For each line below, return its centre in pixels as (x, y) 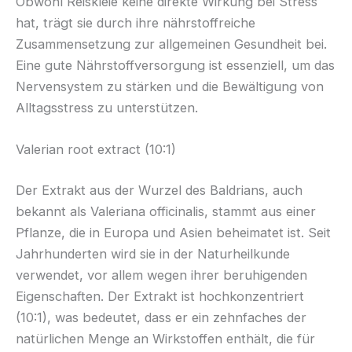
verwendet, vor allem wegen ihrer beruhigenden (161, 275)
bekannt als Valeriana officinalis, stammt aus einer (166, 211)
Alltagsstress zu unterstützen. (107, 107)
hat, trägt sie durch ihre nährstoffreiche (136, 22)
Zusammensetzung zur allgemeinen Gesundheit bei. (171, 44)
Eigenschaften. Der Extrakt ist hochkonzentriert (160, 296)
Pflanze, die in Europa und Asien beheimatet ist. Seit (173, 232)
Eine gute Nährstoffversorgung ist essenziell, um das (175, 65)
